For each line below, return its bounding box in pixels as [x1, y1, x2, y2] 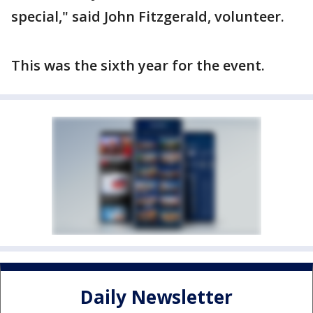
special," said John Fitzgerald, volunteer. [11, 7, 284, 26]
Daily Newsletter [80, 284, 233, 310]
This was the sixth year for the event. [11, 56, 265, 75]
